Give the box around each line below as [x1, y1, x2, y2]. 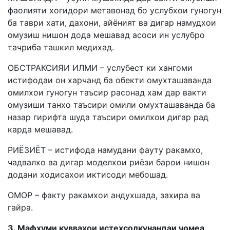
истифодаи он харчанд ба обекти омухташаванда [8, 75, 212, 85]
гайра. [8, 202, 33, 213]
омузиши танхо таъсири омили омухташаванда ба [8, 100, 215, 110]
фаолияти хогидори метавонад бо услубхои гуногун [8, 5, 221, 15]
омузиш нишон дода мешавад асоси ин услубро [8, 30, 205, 40]
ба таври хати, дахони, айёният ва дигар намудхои [8, 17, 216, 28]
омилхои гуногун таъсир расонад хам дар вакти [8, 87, 206, 98]
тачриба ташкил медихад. [8, 42, 114, 52]
